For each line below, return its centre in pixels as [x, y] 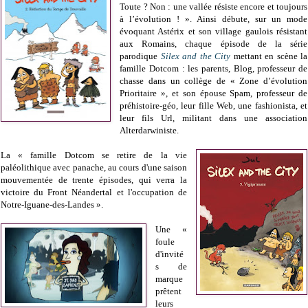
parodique [140, 56]
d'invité [170, 254]
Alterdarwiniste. [150, 131]
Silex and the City [196, 56]
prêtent [169, 291]
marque [169, 279]
